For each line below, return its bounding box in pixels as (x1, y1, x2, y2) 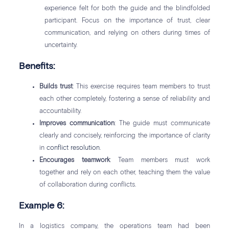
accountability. (39, 108, 82, 115)
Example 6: (19, 201, 64, 211)
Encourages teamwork (39, 157, 110, 164)
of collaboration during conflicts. (39, 181, 136, 189)
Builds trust (39, 83, 73, 90)
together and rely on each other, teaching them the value (39, 169, 210, 176)
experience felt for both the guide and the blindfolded (44, 5, 210, 12)
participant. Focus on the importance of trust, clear (44, 17, 210, 25)
